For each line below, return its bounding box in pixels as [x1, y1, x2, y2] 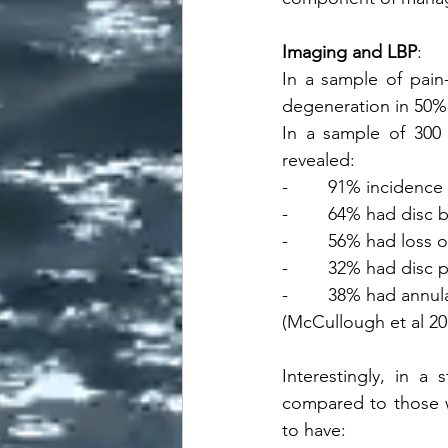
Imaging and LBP [282, 41, 417, 63]
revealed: [282, 149, 355, 171]
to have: [282, 419, 346, 441]
